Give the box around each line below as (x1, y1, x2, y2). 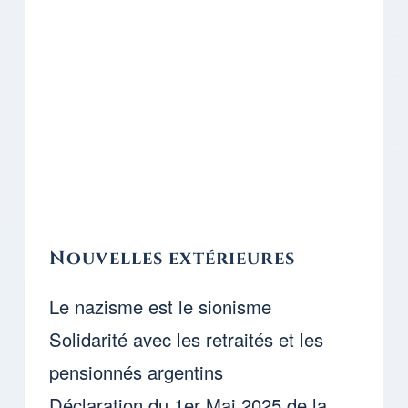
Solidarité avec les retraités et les (49, 326, 323, 353)
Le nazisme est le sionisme (49, 293, 271, 321)
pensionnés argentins (49, 359, 223, 386)
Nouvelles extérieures (49, 246, 295, 272)
